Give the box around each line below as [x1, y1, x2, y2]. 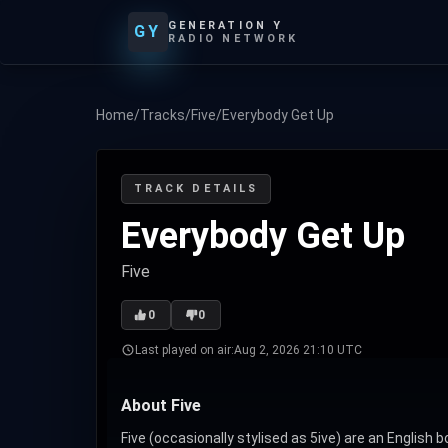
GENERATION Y [168, 19, 283, 32]
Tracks [140, 107, 185, 123]
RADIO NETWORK [168, 32, 299, 45]
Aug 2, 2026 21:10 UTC [234, 343, 362, 357]
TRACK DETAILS [134, 182, 259, 195]
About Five [121, 396, 201, 415]
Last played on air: [135, 343, 234, 357]
